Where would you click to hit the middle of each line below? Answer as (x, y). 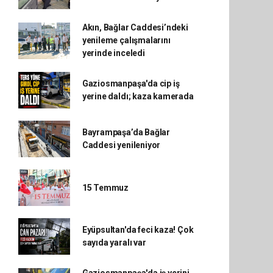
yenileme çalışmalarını (126, 41)
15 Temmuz (105, 187)
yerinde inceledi (113, 53)
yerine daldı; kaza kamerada (138, 97)
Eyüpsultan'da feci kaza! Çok (138, 230)
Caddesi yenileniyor (121, 145)
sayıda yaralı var (114, 243)
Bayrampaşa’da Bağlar (126, 133)
